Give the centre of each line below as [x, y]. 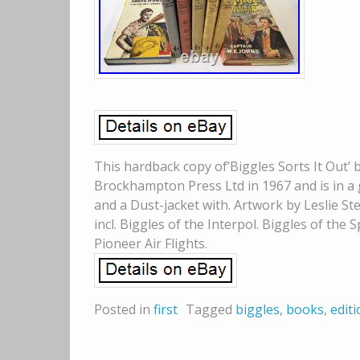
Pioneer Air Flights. [151, 244]
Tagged [211, 310]
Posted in [124, 310]
